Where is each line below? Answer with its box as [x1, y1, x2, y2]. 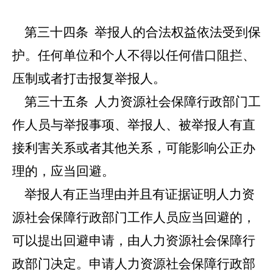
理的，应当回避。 [12, 164, 115, 179]
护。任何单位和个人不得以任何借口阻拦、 [12, 48, 255, 63]
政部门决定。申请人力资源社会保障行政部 [12, 257, 255, 271]
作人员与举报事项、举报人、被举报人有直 [12, 118, 255, 132]
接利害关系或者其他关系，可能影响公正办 [12, 141, 255, 155]
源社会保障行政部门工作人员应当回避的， [12, 210, 255, 225]
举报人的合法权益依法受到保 [88, 25, 261, 40]
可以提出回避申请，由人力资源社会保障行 [12, 233, 255, 248]
